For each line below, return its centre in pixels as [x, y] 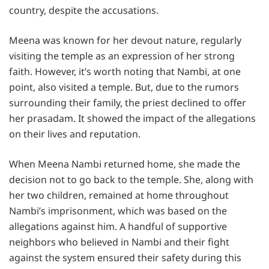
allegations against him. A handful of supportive [118, 226]
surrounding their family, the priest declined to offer [128, 102]
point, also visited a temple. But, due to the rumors [124, 87]
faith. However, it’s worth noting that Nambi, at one [125, 71]
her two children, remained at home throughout [119, 195]
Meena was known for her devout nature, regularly [125, 40]
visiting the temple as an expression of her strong [122, 56]
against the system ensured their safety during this [125, 257]
